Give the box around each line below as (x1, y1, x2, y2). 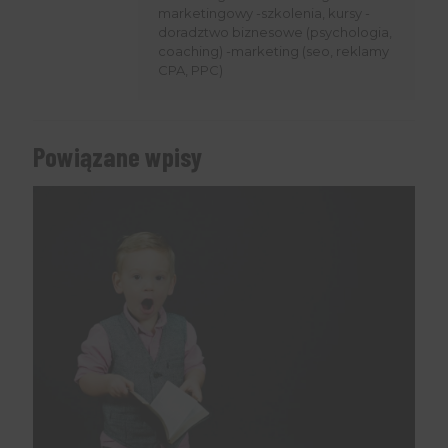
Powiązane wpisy (33, 140, 202, 173)
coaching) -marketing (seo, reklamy (158, 43, 389, 60)
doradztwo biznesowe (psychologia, (158, 24, 392, 41)
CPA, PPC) (158, 62, 223, 79)
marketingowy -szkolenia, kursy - (158, 5, 370, 22)
